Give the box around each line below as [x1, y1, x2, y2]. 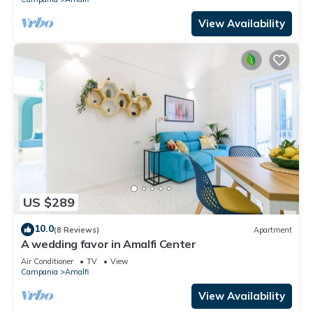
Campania [21, 267, 58, 277]
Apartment [254, 224, 292, 235]
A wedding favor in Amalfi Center [21, 237, 196, 252]
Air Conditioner [21, 256, 73, 267]
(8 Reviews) [54, 224, 99, 235]
